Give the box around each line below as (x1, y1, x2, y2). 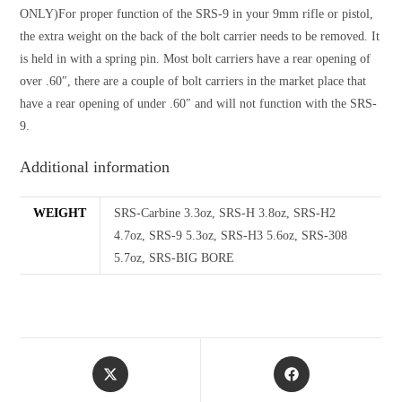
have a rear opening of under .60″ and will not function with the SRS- (20, 96, 378, 110)
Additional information (20, 157, 170, 176)
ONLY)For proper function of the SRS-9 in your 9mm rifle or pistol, (20, 6, 374, 21)
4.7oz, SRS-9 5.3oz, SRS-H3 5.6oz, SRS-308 (114, 228, 348, 242)
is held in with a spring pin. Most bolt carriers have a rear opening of (20, 51, 371, 66)
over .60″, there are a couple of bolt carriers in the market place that (20, 74, 367, 88)
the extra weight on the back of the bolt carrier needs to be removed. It (20, 29, 380, 43)
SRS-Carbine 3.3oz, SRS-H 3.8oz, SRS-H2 (114, 205, 336, 220)
